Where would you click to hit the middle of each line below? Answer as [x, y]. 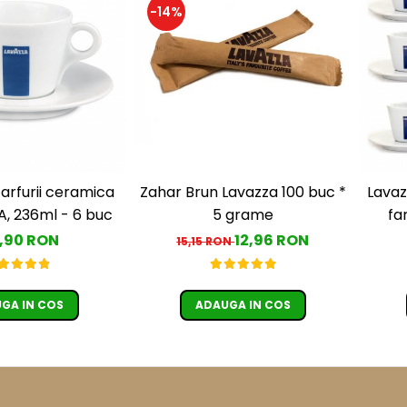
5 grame [243, 214]
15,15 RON [206, 241]
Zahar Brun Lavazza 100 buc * [243, 192]
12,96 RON [272, 240]
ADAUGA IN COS [243, 304]
